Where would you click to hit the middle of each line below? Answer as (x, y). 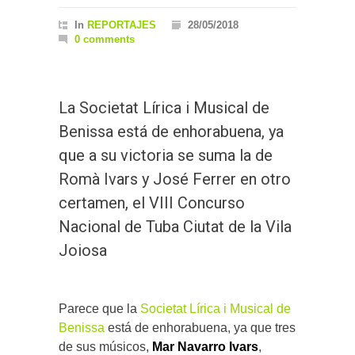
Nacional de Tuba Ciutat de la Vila (175, 227)
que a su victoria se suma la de (166, 156)
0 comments (105, 40)
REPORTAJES (122, 25)
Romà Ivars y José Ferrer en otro (175, 179)
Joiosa (83, 251)
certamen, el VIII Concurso (152, 203)
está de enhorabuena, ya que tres (200, 328)
